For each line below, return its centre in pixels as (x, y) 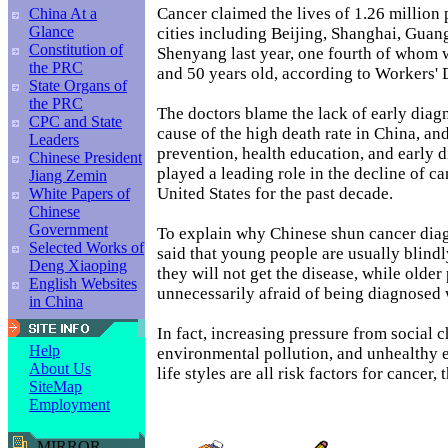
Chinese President (85, 157)
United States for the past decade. (275, 193)
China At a (63, 13)
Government (68, 229)
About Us (60, 368)
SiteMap (55, 386)
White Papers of (79, 193)
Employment (69, 404)
